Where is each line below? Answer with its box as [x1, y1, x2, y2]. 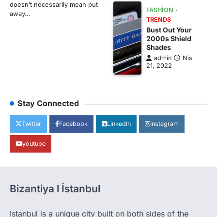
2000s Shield [146, 34, 192, 43]
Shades [146, 43, 171, 52]
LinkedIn [107, 120, 131, 128]
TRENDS [146, 16, 171, 24]
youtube [22, 140, 46, 148]
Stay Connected [17, 98, 79, 108]
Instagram [150, 120, 179, 128]
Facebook [59, 120, 88, 128]
